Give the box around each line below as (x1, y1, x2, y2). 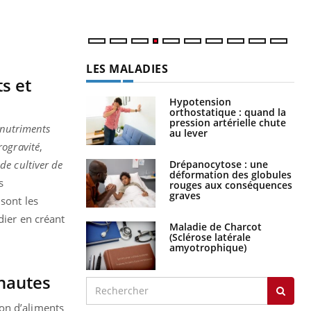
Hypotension (169, 94, 231, 108)
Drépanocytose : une (169, 157, 268, 171)
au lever (169, 126, 208, 140)
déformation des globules (169, 167, 292, 181)
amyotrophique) (169, 240, 246, 254)
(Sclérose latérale (169, 230, 251, 244)
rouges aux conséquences (169, 178, 292, 192)
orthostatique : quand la (169, 105, 286, 119)
